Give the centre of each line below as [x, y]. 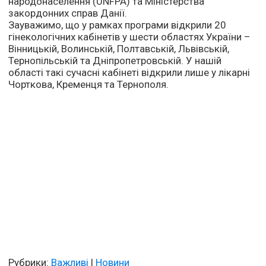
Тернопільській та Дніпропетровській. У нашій [115, 61]
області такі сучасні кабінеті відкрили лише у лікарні [129, 73]
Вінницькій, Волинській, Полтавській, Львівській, [119, 49]
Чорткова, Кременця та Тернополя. [89, 85]
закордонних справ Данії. [68, 13]
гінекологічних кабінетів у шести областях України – [130, 37]
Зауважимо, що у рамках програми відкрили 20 [118, 25]
